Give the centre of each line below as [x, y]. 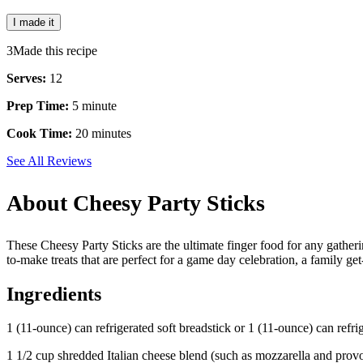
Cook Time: [41, 134]
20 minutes [103, 134]
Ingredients [54, 294]
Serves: [28, 79]
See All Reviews [49, 161]
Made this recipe [55, 51]
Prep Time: [39, 106]
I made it [34, 23]
